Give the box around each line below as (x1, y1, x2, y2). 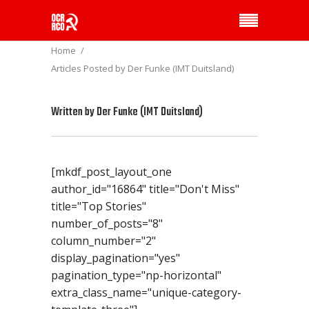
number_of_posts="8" (51, 216, 163, 231)
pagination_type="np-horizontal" (51, 268, 221, 283)
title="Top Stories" (51, 199, 146, 214)
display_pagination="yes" (51, 250, 180, 266)
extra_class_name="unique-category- (51, 285, 241, 300)
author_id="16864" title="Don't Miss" (51, 181, 239, 197)
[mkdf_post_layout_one (51, 164, 172, 179)
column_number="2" (51, 233, 156, 248)
